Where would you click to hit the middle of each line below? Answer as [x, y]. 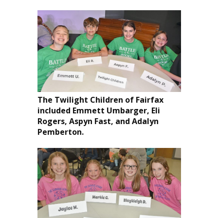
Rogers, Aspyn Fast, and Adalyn [98, 121]
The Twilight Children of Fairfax [100, 100]
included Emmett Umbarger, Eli [99, 110]
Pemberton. [60, 132]
